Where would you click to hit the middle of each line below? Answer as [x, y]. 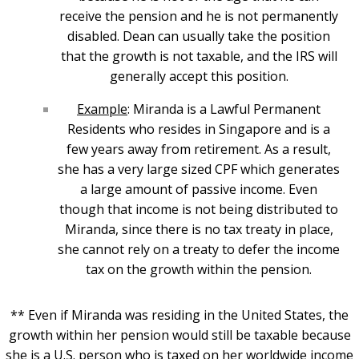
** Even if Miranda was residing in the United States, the [179, 315]
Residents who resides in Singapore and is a [199, 129]
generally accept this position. [199, 77]
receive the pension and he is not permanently [199, 16]
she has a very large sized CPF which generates [199, 169]
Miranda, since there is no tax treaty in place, [199, 230]
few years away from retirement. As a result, [199, 149]
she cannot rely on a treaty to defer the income [199, 250]
